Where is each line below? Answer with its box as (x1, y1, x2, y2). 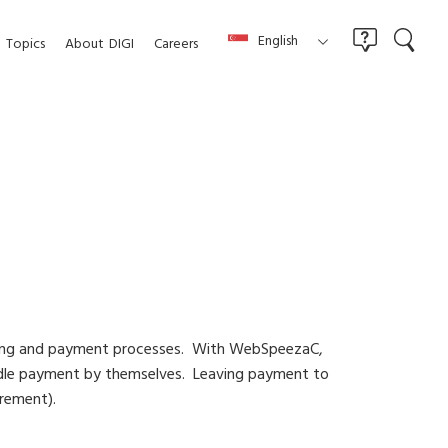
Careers (154, 33, 198, 56)
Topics (6, 33, 45, 56)
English (258, 30, 298, 54)
